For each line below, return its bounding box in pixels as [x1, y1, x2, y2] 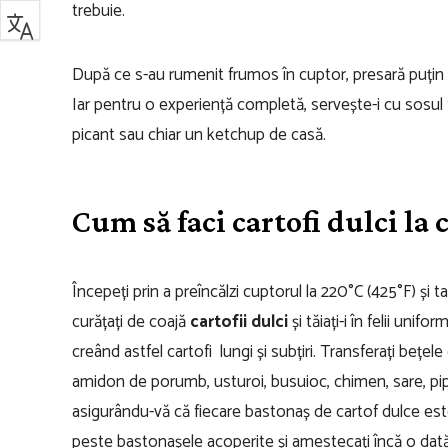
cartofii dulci [190, 307, 288, 336]
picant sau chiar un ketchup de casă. [72, 120, 326, 149]
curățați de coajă [72, 307, 190, 336]
